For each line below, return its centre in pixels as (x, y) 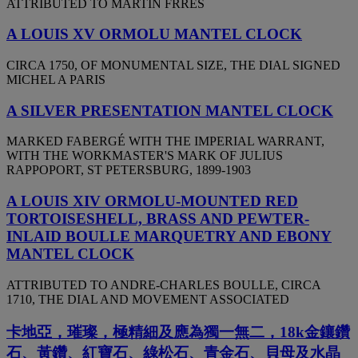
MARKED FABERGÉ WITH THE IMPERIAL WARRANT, (165, 141)
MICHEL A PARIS (56, 80)
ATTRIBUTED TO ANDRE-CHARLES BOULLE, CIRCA (163, 284)
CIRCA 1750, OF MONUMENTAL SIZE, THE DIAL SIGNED (173, 66)
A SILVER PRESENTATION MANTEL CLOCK (170, 110)
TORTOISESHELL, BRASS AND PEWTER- (158, 219)
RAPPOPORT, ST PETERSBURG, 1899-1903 (129, 170)
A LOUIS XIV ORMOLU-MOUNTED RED (152, 201)
